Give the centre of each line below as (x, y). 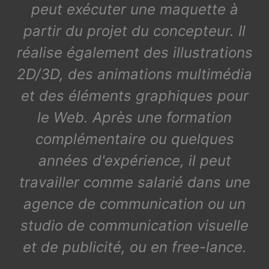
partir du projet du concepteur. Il (134, 31)
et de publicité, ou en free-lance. (134, 247)
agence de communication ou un (134, 204)
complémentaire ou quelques (134, 139)
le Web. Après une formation (134, 117)
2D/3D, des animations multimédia (134, 74)
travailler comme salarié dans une (134, 182)
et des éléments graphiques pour (134, 96)
